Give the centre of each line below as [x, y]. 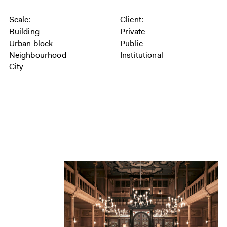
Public [131, 43]
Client [130, 20]
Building [24, 32]
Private [132, 32]
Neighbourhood [37, 55]
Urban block [31, 43]
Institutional [141, 55]
